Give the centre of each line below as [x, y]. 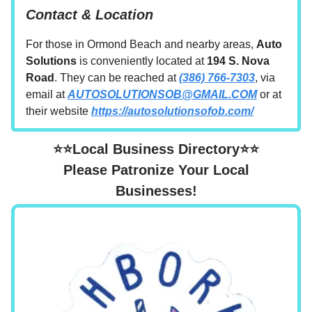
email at [47, 95]
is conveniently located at [142, 61]
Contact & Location [89, 15]
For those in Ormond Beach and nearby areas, [141, 45]
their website [58, 111]
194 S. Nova [238, 61]
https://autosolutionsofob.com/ [172, 111]
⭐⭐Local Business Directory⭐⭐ [156, 149]
